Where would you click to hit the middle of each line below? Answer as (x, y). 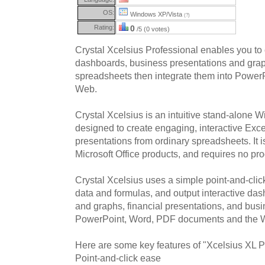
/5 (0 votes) (152, 29)
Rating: (104, 27)
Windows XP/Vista (156, 14)
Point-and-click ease (118, 258)
